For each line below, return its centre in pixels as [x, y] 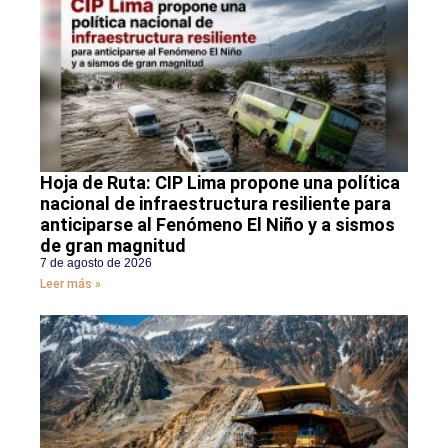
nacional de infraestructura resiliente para [215, 203]
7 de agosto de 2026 [96, 262]
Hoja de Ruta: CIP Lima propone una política [220, 182]
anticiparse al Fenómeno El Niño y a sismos [217, 224]
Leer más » [70, 283]
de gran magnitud [113, 245]
